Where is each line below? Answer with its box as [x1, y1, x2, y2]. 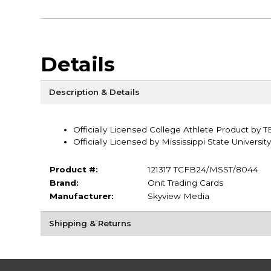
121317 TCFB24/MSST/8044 [147, 165, 258, 175]
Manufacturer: [49, 191, 114, 201]
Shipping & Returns [48, 218, 131, 229]
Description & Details [48, 87, 140, 97]
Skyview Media [147, 191, 209, 201]
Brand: [49, 178, 79, 188]
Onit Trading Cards [147, 178, 223, 188]
